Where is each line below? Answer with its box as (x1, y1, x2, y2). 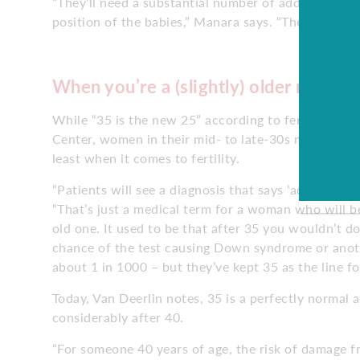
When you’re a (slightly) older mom (51, 75, 337, 97)
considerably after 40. (51, 309, 184, 325)
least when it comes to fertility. (51, 149, 239, 166)
